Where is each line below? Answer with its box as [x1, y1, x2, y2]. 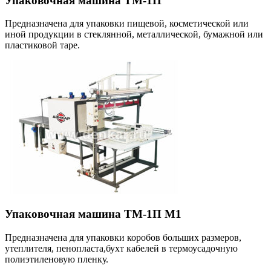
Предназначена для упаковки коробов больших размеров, [5, 232, 241, 243]
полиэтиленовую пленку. [5, 253, 108, 264]
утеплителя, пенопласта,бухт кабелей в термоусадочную [5, 243, 238, 253]
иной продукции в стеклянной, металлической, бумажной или [5, 29, 263, 40]
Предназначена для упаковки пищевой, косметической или [5, 18, 249, 29]
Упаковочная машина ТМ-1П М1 [5, 207, 181, 221]
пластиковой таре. [5, 40, 80, 51]
